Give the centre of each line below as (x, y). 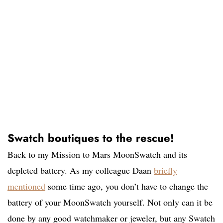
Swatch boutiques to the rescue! (91, 138)
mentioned (26, 186)
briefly (166, 170)
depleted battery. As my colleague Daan (81, 170)
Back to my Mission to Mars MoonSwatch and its (97, 155)
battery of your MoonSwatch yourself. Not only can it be (110, 202)
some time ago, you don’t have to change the (127, 186)
